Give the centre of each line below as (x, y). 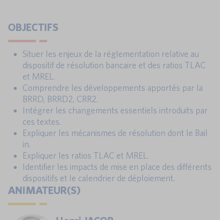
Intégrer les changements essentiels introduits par (115, 110)
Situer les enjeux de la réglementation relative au (111, 54)
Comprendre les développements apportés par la (113, 88)
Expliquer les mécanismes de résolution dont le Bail (115, 133)
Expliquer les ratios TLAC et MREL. (86, 156)
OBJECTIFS (33, 27)
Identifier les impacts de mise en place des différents (117, 167)
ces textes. (42, 122)
